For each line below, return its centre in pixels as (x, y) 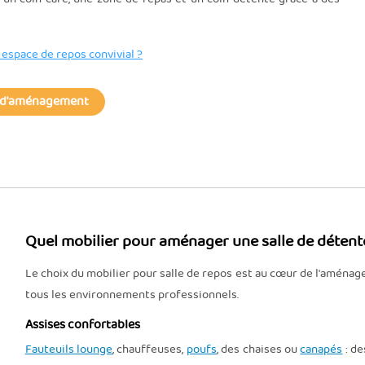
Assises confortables (82, 325)
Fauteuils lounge (69, 349)
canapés (321, 349)
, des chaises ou (258, 349)
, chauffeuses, (150, 349)
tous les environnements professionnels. (132, 295)
